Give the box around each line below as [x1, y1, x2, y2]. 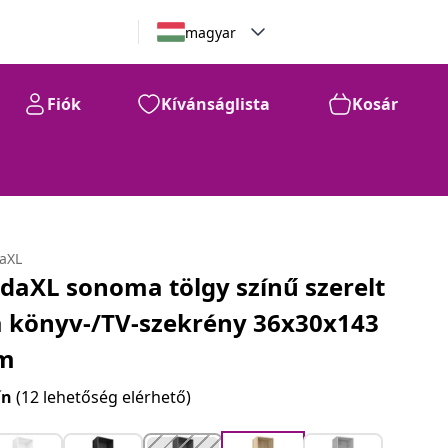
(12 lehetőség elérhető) [16, 386, 192, 408]
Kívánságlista [161, 93, 270, 115]
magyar [184, 22, 236, 42]
